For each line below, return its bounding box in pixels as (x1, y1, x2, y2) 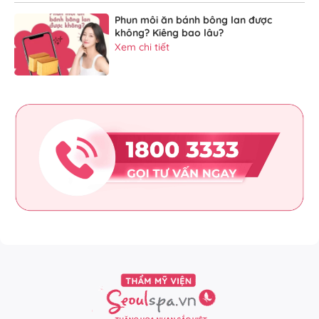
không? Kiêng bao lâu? (115, 26, 224, 40)
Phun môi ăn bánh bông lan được (115, 14, 273, 27)
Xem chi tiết (115, 41, 170, 54)
